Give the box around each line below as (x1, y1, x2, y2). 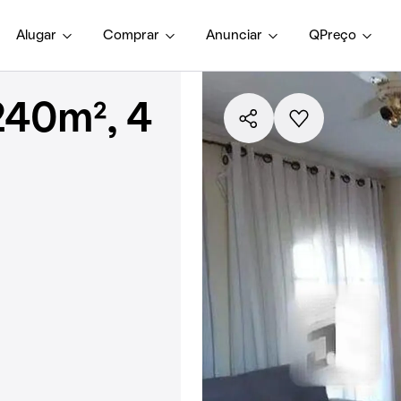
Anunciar (206, 29, 262, 42)
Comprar (103, 29, 159, 42)
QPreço (309, 29, 356, 42)
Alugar (16, 29, 56, 42)
